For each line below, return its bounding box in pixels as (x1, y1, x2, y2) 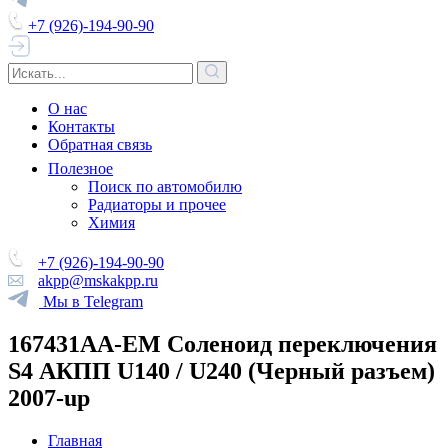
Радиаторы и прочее (88, 196, 226, 213)
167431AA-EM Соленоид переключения (8, 330, 437, 357)
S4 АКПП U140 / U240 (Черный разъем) (8, 357, 435, 384)
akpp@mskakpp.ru (38, 272, 158, 289)
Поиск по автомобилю (88, 178, 242, 195)
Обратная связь (48, 136, 152, 153)
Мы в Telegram (43, 293, 143, 310)
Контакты (48, 118, 115, 135)
